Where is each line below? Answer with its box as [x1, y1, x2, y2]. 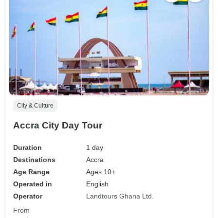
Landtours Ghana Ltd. [86, 192, 154, 200]
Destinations [13, 155, 55, 163]
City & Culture [17, 102, 54, 109]
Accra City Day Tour [13, 120, 102, 130]
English [86, 180, 109, 188]
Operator [13, 192, 42, 200]
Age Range [13, 167, 50, 176]
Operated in [13, 180, 52, 188]
